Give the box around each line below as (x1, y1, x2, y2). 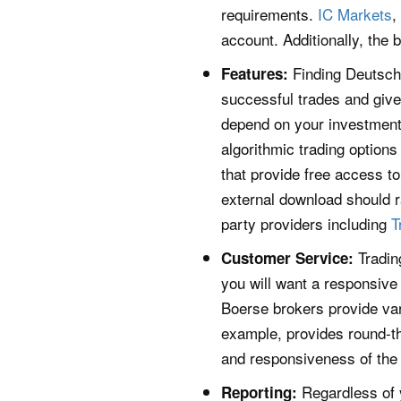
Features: (221, 62, 288, 84)
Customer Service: (221, 246, 354, 269)
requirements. (221, 2, 318, 25)
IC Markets (318, 2, 392, 25)
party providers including (221, 211, 391, 235)
